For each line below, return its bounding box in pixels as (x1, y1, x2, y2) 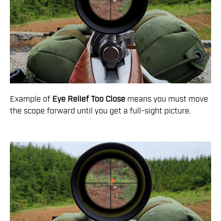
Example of (10, 94, 52, 105)
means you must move (125, 94, 208, 105)
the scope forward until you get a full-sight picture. (10, 106, 191, 116)
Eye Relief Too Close (52, 94, 125, 105)
